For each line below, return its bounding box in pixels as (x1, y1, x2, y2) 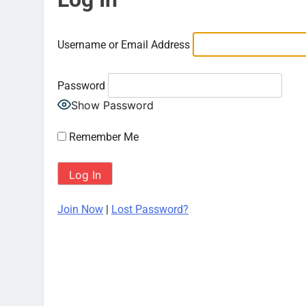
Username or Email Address (57, 38, 190, 51)
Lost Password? (111, 202, 189, 216)
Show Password (71, 98, 154, 112)
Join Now (57, 202, 103, 216)
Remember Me (66, 130, 139, 143)
